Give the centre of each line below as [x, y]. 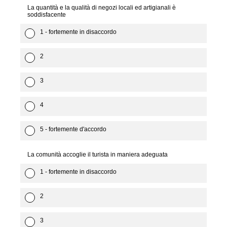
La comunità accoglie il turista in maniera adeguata [98, 155]
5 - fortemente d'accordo [73, 129]
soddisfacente [47, 15]
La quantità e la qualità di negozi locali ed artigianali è [102, 8]
